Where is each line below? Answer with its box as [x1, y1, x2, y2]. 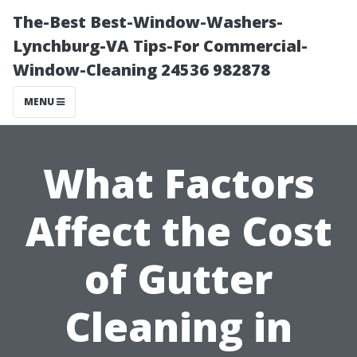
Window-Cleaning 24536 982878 [13, 59, 270, 80]
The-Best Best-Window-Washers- [13, 11, 283, 33]
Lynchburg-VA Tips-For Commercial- [13, 35, 308, 57]
